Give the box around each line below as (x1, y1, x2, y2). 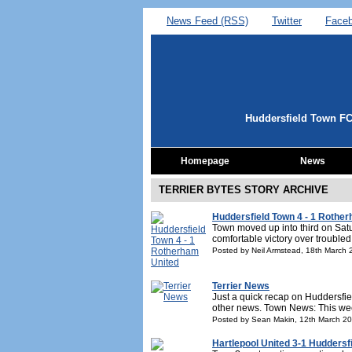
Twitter (272, 15, 302, 27)
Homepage (180, 156, 229, 167)
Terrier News (212, 280, 269, 291)
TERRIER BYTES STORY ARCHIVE (159, 184, 328, 196)
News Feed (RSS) (167, 15, 248, 27)
